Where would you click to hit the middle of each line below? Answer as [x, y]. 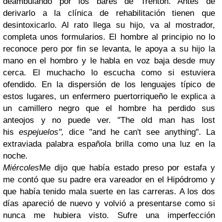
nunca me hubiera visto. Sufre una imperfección [109, 215]
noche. [15, 156]
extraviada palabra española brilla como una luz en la [109, 144]
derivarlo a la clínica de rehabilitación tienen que [109, 13]
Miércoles [21, 168]
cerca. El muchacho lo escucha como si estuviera [109, 73]
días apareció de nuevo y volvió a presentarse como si [109, 203]
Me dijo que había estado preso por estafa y [127, 168]
